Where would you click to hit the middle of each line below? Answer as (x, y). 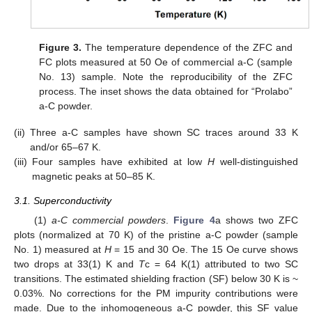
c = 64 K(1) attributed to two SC (221, 264)
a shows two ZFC (257, 220)
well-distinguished (256, 162)
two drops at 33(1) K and (76, 264)
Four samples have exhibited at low (120, 162)
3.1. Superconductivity (63, 201)
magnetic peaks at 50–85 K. (94, 177)
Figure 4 (194, 220)
